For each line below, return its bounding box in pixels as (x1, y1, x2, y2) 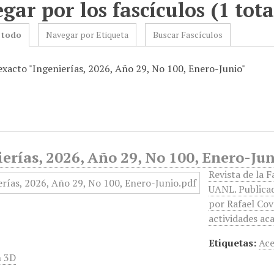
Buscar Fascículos (153, 29, 223, 40)
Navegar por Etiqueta (46, 29, 129, 40)
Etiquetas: (209, 236, 257, 250)
